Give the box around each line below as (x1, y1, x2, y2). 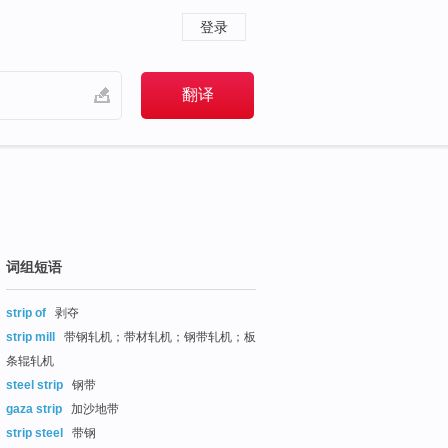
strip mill (6, 329, 55, 344)
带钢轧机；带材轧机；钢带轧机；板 (61, 329, 256, 344)
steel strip (6, 377, 63, 392)
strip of (6, 305, 46, 320)
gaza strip (6, 401, 62, 416)
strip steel (6, 425, 63, 440)
